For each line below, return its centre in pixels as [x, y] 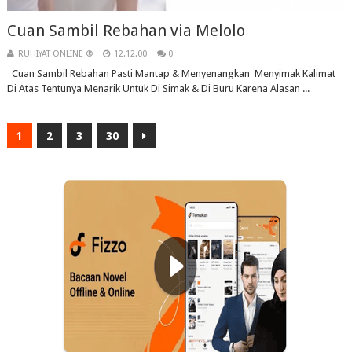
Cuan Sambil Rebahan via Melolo [126, 31]
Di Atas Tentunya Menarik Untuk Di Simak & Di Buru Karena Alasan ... [158, 89]
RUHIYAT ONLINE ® [55, 54]
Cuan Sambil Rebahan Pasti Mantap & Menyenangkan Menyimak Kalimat [171, 74]
